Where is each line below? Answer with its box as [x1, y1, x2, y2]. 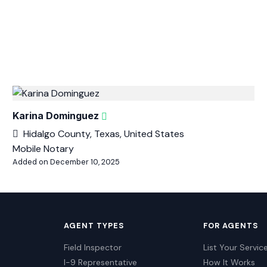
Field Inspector [63, 242, 122, 253]
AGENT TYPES [63, 221, 125, 231]
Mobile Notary [13, 142, 74, 155]
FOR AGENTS [203, 221, 259, 231]
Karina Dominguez [13, 110, 100, 122]
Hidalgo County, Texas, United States [23, 128, 185, 140]
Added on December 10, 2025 [13, 157, 120, 167]
